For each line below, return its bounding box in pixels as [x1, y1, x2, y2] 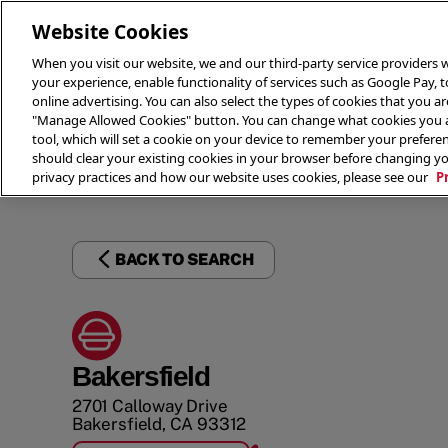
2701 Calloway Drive [72, 396, 228, 416]
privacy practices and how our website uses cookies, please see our [32, 168, 431, 186]
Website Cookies [32, 18, 189, 45]
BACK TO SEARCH [115, 250, 254, 269]
